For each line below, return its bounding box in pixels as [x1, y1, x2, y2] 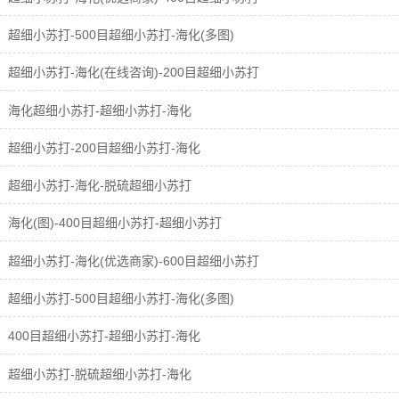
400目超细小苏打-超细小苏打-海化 [4, 329, 200, 344]
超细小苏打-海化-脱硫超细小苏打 [4, 178, 191, 193]
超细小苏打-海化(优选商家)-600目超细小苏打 [4, 253, 259, 268]
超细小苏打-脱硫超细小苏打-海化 [4, 366, 191, 381]
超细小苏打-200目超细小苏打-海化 [4, 140, 200, 155]
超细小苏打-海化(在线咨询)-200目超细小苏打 [4, 65, 259, 80]
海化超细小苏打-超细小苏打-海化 [4, 102, 191, 118]
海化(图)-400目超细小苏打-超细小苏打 [4, 216, 222, 231]
